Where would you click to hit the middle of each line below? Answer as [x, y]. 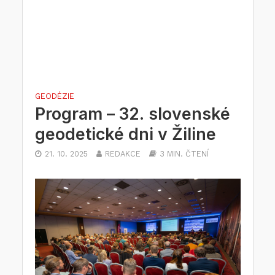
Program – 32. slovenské [132, 113]
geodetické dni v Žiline [125, 134]
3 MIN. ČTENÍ [184, 153]
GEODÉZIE [54, 96]
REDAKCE [122, 153]
